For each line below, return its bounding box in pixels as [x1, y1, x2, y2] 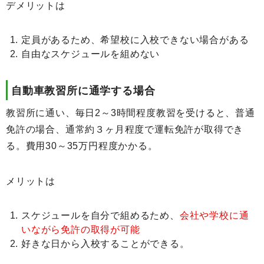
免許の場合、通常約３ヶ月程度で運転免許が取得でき [6, 124, 244, 135]
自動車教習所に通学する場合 [11, 84, 156, 97]
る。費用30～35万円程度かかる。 [6, 141, 158, 151]
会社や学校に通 [179, 210, 249, 221]
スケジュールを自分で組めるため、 [21, 210, 180, 221]
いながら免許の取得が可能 [21, 225, 140, 235]
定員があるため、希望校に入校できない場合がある [21, 34, 249, 45]
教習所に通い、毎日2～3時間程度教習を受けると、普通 [6, 108, 255, 118]
